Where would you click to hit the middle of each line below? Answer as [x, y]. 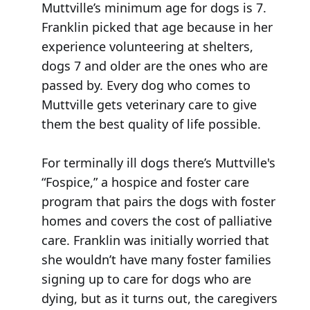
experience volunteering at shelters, [147, 47]
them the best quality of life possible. [151, 124]
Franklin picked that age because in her [157, 27]
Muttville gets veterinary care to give [149, 105]
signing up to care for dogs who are [146, 279]
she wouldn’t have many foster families [156, 260]
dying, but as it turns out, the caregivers [159, 299]
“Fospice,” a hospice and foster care [145, 182]
